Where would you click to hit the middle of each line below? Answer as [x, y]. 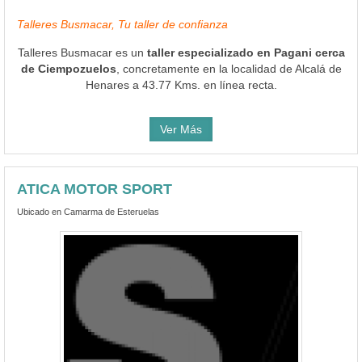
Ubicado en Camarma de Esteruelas [88, 211]
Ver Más [181, 129]
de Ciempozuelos [68, 68]
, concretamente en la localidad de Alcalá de [229, 68]
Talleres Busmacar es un [82, 52]
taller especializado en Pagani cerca [246, 52]
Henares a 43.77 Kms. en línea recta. [181, 84]
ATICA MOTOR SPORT [95, 189]
